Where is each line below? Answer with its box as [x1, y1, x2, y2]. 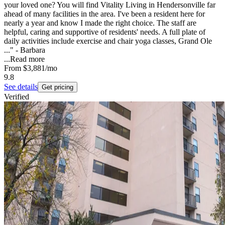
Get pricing [42, 83, 73, 91]
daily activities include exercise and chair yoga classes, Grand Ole [4, 37, 212, 46]
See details [4, 82, 38, 91]
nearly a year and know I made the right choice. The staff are [4, 19, 196, 28]
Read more [10, 55, 45, 64]
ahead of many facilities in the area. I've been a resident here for [4, 10, 205, 19]
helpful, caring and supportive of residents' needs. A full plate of [4, 28, 205, 37]
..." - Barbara [4, 46, 45, 55]
